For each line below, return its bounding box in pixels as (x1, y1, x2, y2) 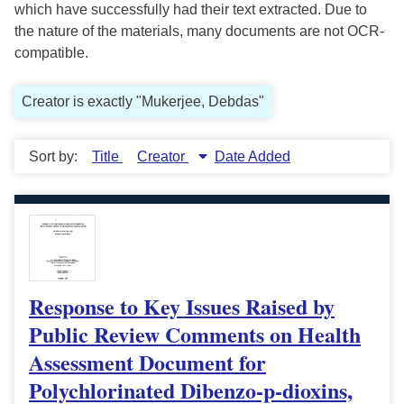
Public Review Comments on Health (29, 318, 361, 351)
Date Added (215, 149, 290, 165)
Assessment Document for (29, 346, 266, 379)
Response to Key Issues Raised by (29, 290, 335, 323)
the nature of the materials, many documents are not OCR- (14, 23, 384, 40)
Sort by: (29, 149, 81, 165)
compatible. (14, 45, 88, 61)
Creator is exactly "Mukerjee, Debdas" (22, 94, 264, 110)
